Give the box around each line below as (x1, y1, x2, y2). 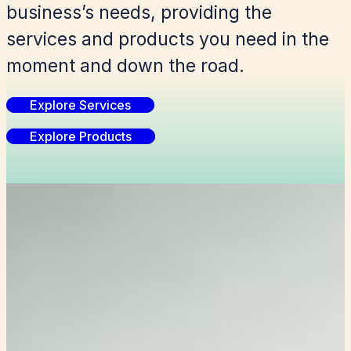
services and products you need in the (6, 28, 329, 51)
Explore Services (30, 97, 131, 114)
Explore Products (30, 128, 132, 145)
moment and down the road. (6, 55, 244, 78)
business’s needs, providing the (6, 2, 272, 24)
